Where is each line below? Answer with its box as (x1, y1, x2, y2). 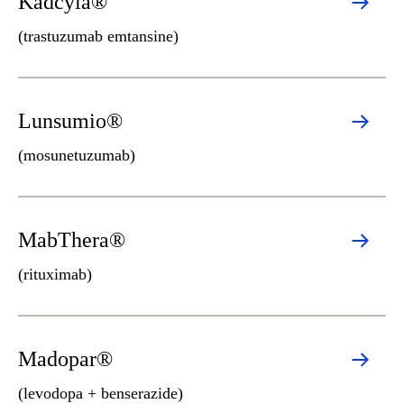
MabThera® (18, 228, 125, 252)
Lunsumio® (18, 109, 123, 133)
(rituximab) (18, 265, 92, 283)
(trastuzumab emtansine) (18, 27, 179, 45)
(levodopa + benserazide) (18, 384, 183, 402)
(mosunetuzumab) (18, 146, 135, 164)
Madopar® (18, 347, 113, 371)
